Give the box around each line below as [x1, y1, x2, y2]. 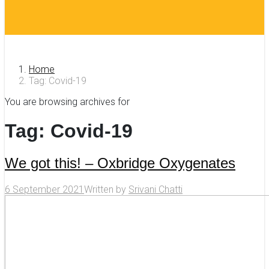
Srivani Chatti [128, 184, 183, 196]
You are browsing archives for [5, 95, 130, 107]
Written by [84, 184, 128, 196]
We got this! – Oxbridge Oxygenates [5, 155, 235, 172]
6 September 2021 [5, 184, 84, 196]
